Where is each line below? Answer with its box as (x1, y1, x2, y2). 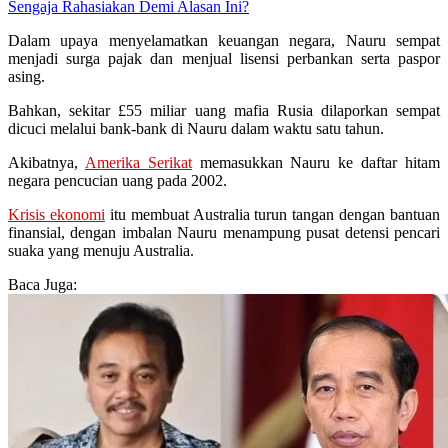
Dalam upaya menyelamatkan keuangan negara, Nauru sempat (8, 32, 440, 50)
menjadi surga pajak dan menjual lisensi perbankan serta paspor (8, 50, 440, 68)
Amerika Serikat (84, 154, 192, 172)
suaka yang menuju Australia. (8, 242, 194, 260)
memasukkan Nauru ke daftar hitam (191, 154, 441, 172)
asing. (8, 68, 45, 86)
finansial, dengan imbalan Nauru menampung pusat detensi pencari (8, 224, 440, 242)
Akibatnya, (8, 154, 85, 172)
